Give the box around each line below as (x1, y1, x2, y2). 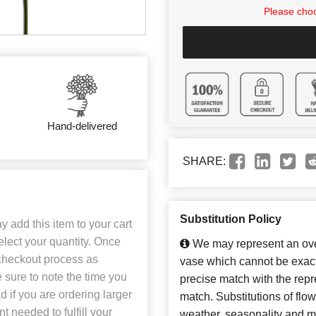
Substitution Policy (180, 213, 281, 226)
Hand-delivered (47, 120, 117, 133)
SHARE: (183, 155, 226, 168)
